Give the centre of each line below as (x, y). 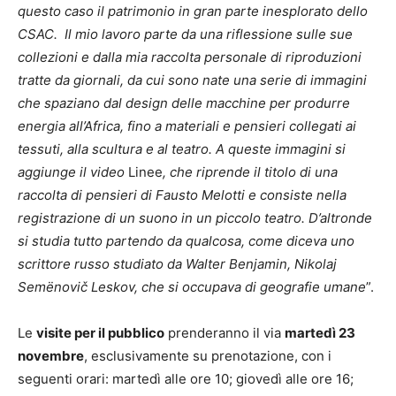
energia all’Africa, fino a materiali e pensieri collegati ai (187, 126)
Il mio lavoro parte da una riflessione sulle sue (209, 34)
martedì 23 (320, 333)
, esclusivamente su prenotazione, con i (208, 356)
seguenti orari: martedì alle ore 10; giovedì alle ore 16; (186, 379)
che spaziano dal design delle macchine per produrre (184, 103)
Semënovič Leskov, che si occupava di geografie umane (192, 287)
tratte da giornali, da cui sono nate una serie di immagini (192, 80)
